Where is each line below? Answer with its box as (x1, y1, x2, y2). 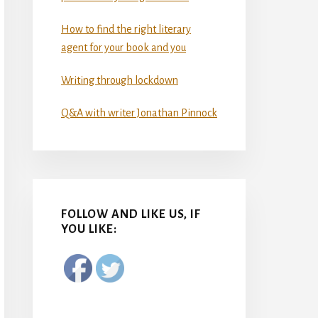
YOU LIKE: (61, 222, 117, 236)
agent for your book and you (61, 41, 186, 53)
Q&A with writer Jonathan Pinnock (61, 106, 217, 119)
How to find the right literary (61, 23, 191, 35)
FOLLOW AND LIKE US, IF (61, 207, 201, 221)
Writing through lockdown (61, 74, 178, 86)
